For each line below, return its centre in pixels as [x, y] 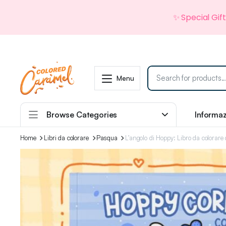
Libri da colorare [66, 138]
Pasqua [107, 138]
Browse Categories [82, 115]
